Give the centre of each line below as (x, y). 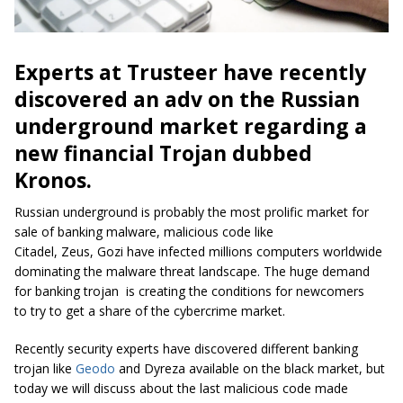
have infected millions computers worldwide (253, 252)
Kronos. (53, 180)
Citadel (34, 252)
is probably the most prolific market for (253, 212)
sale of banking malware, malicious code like (144, 232)
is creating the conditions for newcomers (242, 291)
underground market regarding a (191, 126)
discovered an (90, 99)
